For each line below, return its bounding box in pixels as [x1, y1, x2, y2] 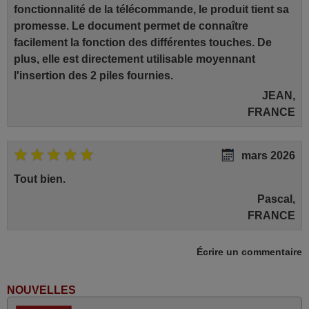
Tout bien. [13, 172, 66, 185]
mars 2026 [241, 149, 296, 161]
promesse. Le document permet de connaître [13, 19, 248, 32]
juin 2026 [248, 252, 296, 265]
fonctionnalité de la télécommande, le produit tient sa [13, 3, 289, 15]
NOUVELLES [7, 284, 76, 297]
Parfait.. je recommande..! [13, 276, 146, 288]
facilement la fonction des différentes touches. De [13, 36, 272, 48]
